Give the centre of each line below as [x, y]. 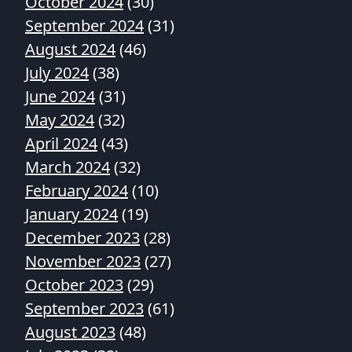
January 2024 [71, 214]
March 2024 [68, 167]
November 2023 [83, 261]
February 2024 [77, 191]
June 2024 [60, 96]
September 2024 [84, 26]
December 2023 [82, 238]
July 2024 [57, 73]
